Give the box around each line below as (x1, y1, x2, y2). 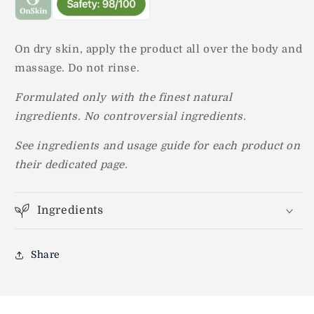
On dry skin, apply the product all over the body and (15, 42, 303, 55)
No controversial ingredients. (83, 109, 247, 123)
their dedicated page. (15, 158, 132, 171)
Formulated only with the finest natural (15, 90, 233, 104)
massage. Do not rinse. (15, 61, 140, 74)
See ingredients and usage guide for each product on (15, 139, 301, 152)
